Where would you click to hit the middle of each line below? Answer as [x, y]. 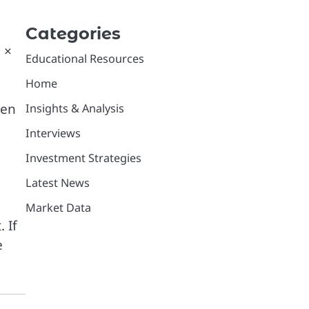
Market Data [58, 208]
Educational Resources [84, 59]
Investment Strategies [83, 158]
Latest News [57, 183]
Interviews [53, 133]
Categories [73, 33]
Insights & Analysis [74, 108]
